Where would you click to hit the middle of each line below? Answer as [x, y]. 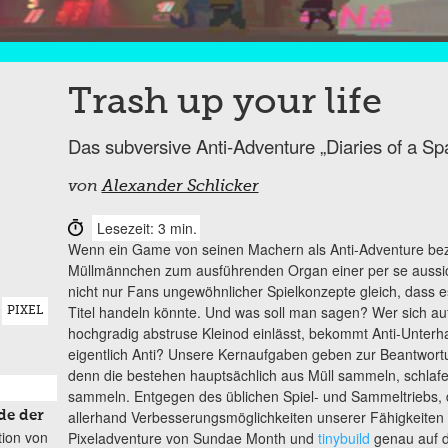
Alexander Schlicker [180, 186]
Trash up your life [224, 102]
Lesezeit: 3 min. [146, 227]
